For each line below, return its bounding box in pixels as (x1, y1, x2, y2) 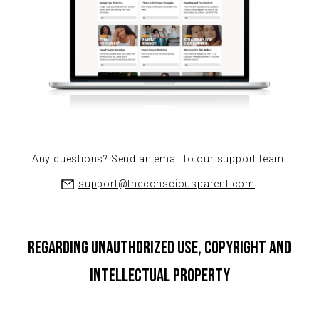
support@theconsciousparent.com (78, 178, 255, 190)
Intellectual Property (89, 265, 230, 288)
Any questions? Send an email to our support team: (31, 153, 288, 165)
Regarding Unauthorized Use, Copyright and (28, 237, 291, 260)
